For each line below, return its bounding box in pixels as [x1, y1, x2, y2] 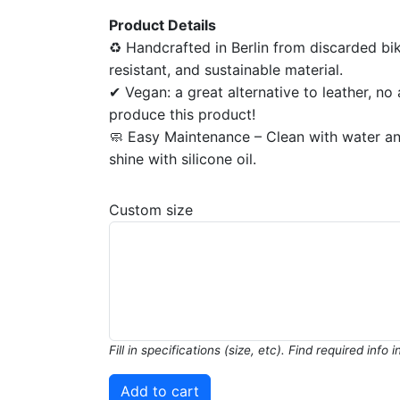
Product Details [109, 16, 216, 34]
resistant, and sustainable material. [109, 61, 343, 79]
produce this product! [109, 105, 255, 123]
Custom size [109, 201, 193, 219]
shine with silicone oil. [109, 150, 256, 168]
